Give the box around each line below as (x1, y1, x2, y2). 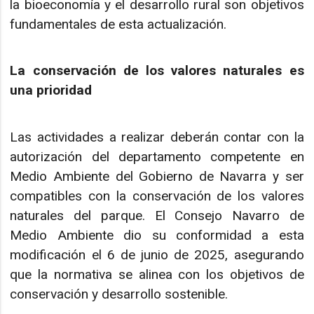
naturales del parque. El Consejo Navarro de (10, 207, 304, 224)
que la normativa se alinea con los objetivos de (10, 266, 304, 282)
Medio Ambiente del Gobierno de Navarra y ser (10, 168, 304, 184)
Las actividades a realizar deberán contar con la (10, 128, 304, 145)
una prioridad (10, 82, 93, 99)
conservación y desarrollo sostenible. (10, 285, 228, 302)
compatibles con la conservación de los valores (10, 187, 304, 204)
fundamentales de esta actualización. (10, 15, 227, 32)
